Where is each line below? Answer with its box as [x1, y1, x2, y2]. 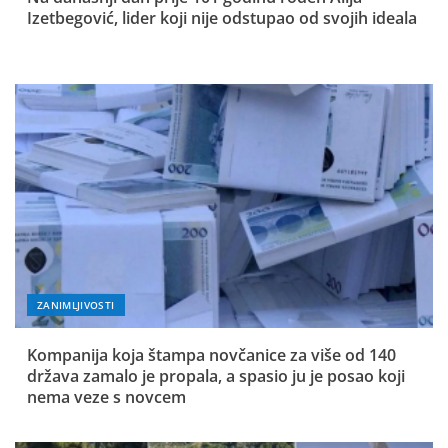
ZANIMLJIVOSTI [37, 298, 115, 313]
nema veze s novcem [27, 386, 186, 409]
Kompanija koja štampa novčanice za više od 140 [27, 344, 396, 367]
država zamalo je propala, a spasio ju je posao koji [27, 365, 405, 388]
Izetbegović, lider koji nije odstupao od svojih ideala [27, 7, 417, 30]
